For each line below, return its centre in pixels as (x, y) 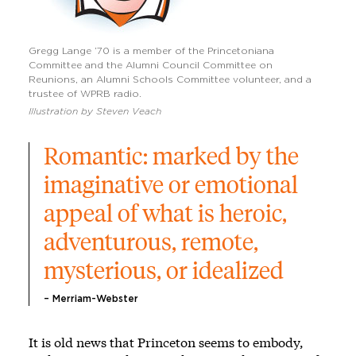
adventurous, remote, (153, 242)
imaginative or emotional (173, 184)
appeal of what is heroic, (168, 213)
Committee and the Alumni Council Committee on (151, 65)
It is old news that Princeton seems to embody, (166, 342)
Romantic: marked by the (174, 156)
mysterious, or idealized (164, 270)
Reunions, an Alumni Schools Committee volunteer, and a (170, 79)
